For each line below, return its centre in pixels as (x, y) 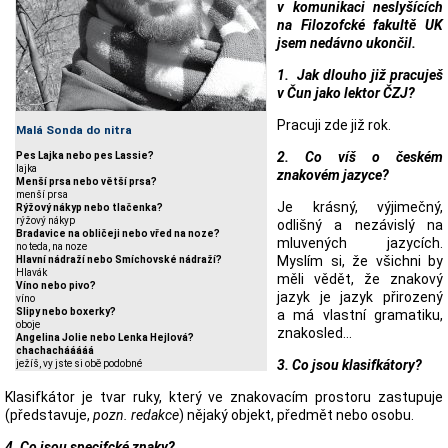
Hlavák (31, 273)
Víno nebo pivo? (56, 286)
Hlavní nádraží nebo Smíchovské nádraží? (119, 260)
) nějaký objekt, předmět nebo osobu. (296, 415)
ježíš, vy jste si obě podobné (79, 364)
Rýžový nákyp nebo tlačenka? (89, 208)
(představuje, (49, 415)
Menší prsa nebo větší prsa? (86, 182)
